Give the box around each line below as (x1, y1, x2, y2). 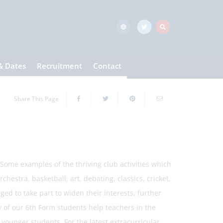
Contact (93, 61, 121, 71)
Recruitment (36, 61, 82, 71)
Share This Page (14, 95, 59, 103)
